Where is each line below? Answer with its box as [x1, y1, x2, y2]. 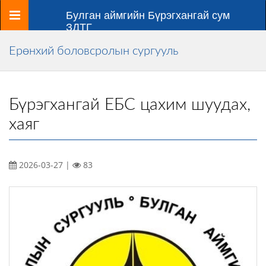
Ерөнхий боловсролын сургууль [9, 45, 178, 57]
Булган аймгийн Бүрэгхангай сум [66, 9, 230, 21]
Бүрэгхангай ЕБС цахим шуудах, [9, 96, 251, 113]
